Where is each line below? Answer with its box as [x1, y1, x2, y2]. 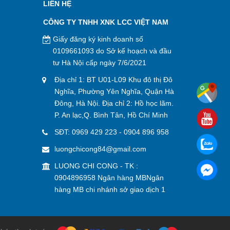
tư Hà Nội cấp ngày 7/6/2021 [52, 59, 146, 67]
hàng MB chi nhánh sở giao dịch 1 [54, 185, 165, 194]
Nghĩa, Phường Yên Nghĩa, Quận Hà [54, 87, 174, 95]
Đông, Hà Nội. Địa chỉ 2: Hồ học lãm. [54, 99, 174, 107]
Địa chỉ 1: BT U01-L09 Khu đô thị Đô [54, 75, 172, 84]
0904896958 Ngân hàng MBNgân [54, 174, 164, 182]
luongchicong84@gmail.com [54, 145, 146, 153]
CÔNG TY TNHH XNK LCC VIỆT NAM [43, 18, 168, 26]
